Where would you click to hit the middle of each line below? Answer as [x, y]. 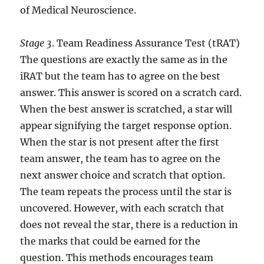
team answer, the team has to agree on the [121, 158]
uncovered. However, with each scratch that [123, 208]
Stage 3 [36, 43]
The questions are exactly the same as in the [124, 59]
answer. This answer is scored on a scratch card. [131, 92]
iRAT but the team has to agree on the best [121, 76]
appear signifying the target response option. [126, 125]
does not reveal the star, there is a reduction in [129, 224]
